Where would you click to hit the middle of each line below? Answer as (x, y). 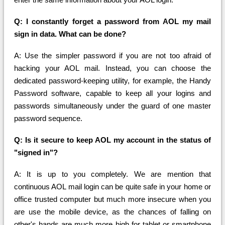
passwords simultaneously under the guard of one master (113, 106)
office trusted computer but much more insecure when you (113, 199)
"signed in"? (36, 153)
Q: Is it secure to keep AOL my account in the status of (113, 140)
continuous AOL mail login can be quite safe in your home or (113, 187)
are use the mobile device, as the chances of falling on (113, 212)
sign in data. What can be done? (70, 34)
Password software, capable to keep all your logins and (113, 93)
